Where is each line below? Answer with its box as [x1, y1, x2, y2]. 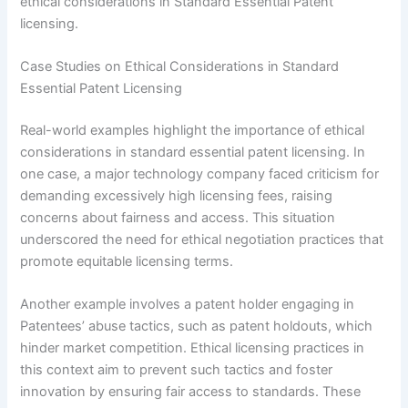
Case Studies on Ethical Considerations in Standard [20, 58, 340, 76]
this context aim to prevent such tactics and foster [20, 362, 333, 379]
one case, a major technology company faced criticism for [20, 165, 380, 182]
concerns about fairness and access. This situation [20, 209, 336, 226]
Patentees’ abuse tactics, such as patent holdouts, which [20, 318, 373, 335]
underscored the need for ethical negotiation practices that [20, 230, 384, 248]
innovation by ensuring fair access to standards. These [20, 383, 362, 401]
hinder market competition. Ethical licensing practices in [20, 340, 365, 357]
